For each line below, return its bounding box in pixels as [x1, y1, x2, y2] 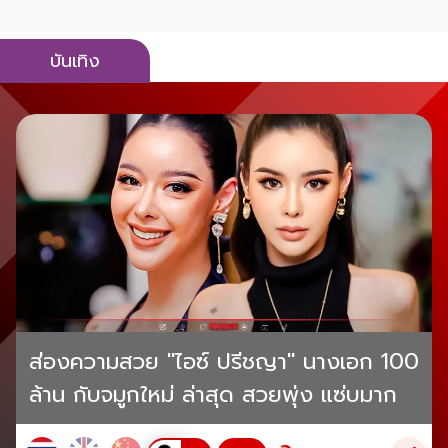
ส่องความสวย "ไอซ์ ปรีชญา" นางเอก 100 [28, 345, 419, 379]
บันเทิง [50, 47, 100, 75]
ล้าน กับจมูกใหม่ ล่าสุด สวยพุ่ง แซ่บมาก [28, 378, 397, 412]
